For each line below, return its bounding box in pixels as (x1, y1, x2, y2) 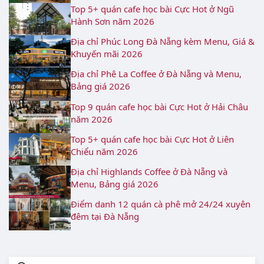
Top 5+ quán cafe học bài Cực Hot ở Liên (71, 133, 234, 145)
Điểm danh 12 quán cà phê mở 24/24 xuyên (71, 197, 250, 210)
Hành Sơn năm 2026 (71, 15, 154, 28)
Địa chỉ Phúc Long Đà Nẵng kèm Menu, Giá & (71, 35, 255, 48)
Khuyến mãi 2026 (71, 48, 143, 60)
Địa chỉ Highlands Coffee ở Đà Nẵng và (71, 165, 227, 177)
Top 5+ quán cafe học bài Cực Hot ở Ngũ (71, 3, 234, 15)
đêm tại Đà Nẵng (71, 210, 139, 222)
